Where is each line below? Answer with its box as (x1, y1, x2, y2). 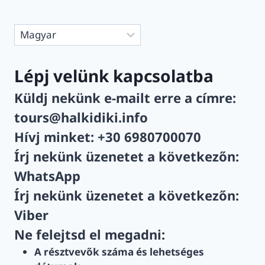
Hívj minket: (14, 127, 98, 146)
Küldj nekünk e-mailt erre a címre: (14, 88, 236, 106)
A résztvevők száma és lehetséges (34, 244, 204, 258)
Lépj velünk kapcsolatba (14, 64, 214, 87)
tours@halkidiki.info (14, 108, 148, 126)
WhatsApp (14, 166, 80, 185)
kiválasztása (14, 38, 70, 53)
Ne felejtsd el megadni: (14, 225, 165, 243)
